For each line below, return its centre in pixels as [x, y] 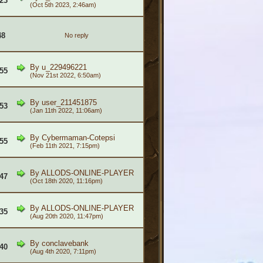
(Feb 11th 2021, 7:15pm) [65, 146]
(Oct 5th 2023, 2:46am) [63, 5]
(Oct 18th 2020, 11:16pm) [66, 181]
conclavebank [65, 244]
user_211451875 [69, 103]
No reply [76, 36]
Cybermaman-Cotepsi [78, 138]
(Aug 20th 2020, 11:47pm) [66, 216]
